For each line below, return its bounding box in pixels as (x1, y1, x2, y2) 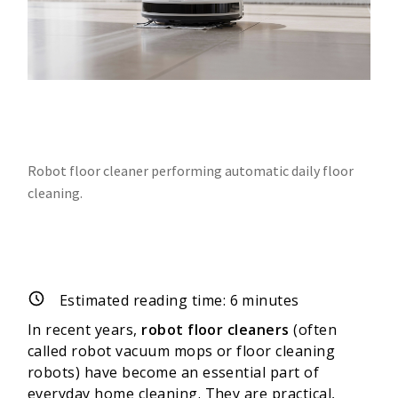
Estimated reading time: (60, 291, 230, 311)
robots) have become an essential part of (28, 362, 320, 382)
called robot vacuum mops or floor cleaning (28, 340, 336, 361)
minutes (238, 291, 299, 311)
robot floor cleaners (141, 319, 290, 339)
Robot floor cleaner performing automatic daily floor (28, 162, 354, 180)
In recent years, (28, 319, 142, 339)
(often (289, 319, 338, 339)
